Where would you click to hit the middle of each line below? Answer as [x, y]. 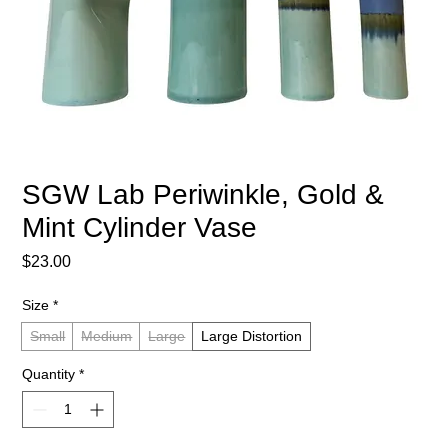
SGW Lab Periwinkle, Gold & [203, 194]
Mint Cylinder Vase [140, 227]
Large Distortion [252, 335]
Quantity [49, 373]
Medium [107, 335]
